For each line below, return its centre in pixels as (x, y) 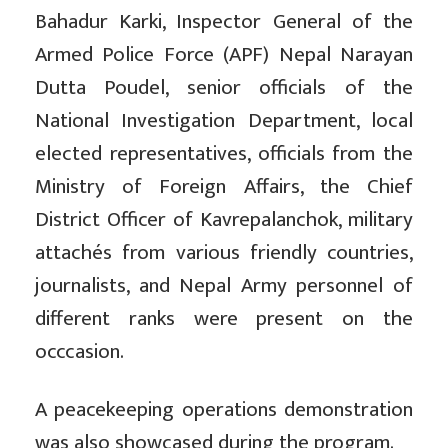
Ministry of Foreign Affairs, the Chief (224, 187)
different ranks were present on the (224, 319)
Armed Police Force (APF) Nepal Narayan (224, 55)
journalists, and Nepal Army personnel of (224, 286)
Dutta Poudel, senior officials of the (224, 88)
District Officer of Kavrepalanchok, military (224, 220)
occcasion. (79, 352)
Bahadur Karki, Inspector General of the (224, 22)
